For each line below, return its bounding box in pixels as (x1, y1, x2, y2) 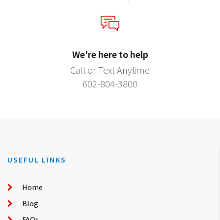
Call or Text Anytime (70, 63, 150, 76)
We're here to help (72, 48, 148, 60)
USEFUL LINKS (7, 154, 66, 165)
